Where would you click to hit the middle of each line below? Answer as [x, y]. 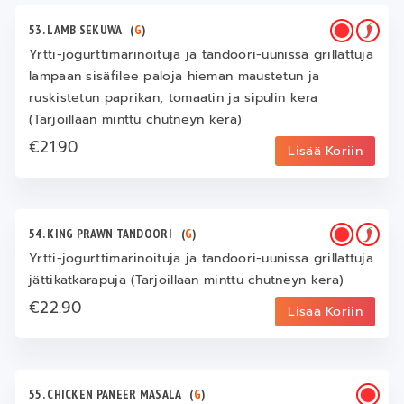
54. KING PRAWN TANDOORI [105, 234]
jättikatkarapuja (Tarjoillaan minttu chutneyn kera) [187, 280]
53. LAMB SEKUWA [80, 30]
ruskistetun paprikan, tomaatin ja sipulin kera [174, 98]
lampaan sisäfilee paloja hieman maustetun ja [174, 77]
